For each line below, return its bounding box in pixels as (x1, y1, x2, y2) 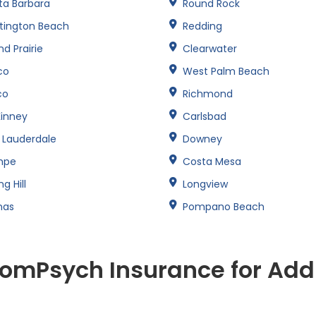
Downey (183, 131, 222, 146)
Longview (183, 176, 228, 191)
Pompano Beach (183, 199, 265, 214)
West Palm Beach (183, 63, 269, 78)
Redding (183, 18, 222, 33)
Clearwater (183, 41, 237, 56)
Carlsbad (183, 109, 226, 123)
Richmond (183, 86, 233, 101)
